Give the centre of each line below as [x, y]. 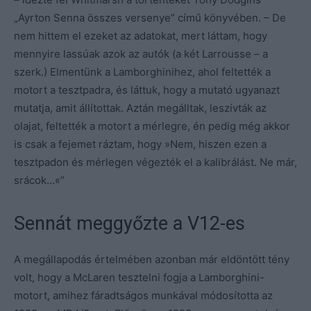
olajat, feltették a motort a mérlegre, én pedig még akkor [152, 126]
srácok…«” [39, 180]
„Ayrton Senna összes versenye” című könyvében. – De [150, 17]
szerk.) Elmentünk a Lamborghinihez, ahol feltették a [142, 72]
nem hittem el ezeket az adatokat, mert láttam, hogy [141, 35]
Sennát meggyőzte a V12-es [129, 223]
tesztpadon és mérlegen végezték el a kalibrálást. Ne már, [155, 162]
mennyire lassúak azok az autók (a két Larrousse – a [141, 53]
